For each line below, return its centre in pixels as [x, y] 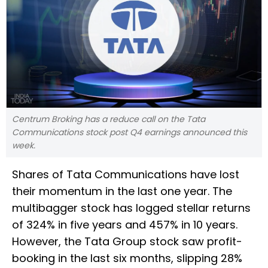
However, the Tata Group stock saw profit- [127, 241]
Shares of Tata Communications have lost [126, 174]
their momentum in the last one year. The [122, 191]
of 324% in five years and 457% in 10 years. [125, 224]
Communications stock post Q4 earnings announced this [130, 132]
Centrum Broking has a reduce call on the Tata [109, 119]
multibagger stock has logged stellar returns [131, 208]
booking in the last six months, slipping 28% [127, 258]
